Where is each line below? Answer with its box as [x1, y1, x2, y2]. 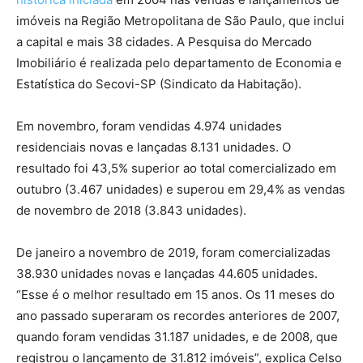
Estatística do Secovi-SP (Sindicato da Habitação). [16, 76, 301, 92]
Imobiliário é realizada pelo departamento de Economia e [16, 55, 342, 70]
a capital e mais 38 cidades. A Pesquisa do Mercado [16, 34, 312, 49]
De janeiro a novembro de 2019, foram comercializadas [16, 245, 331, 260]
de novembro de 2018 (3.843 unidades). [16, 203, 246, 218]
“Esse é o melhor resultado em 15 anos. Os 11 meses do [16, 287, 335, 302]
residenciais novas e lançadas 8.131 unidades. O [16, 139, 291, 155]
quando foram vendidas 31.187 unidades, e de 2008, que [16, 329, 338, 344]
